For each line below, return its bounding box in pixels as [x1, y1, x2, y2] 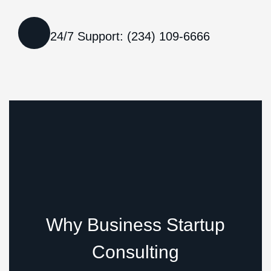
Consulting [92, 242, 179, 262]
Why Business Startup [46, 215, 225, 235]
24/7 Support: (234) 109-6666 [50, 29, 210, 43]
